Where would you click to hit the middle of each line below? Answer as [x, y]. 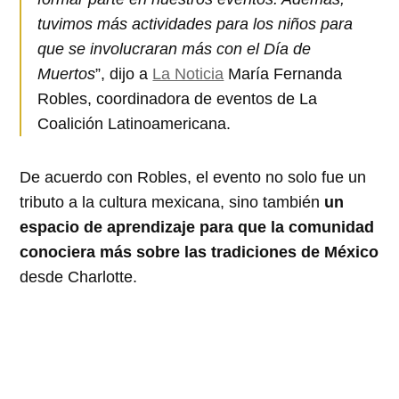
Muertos [67, 73]
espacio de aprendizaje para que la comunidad [197, 227]
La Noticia [188, 73]
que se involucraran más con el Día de [175, 49]
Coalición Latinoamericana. [134, 123]
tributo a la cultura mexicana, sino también [172, 202]
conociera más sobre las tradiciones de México [199, 252]
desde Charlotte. [79, 277]
